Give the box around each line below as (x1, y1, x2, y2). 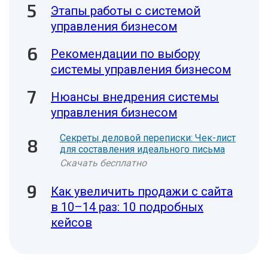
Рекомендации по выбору (51, 47, 200, 61)
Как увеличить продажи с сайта (51, 184, 233, 199)
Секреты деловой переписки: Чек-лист (60, 132, 236, 144)
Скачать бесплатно (60, 157, 147, 169)
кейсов (51, 215, 92, 230)
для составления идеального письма (60, 144, 225, 155)
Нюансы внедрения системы (51, 90, 219, 104)
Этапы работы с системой (51, 4, 200, 18)
